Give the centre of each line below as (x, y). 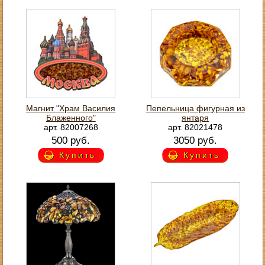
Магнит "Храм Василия (71, 108)
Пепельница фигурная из (195, 108)
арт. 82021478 (195, 127)
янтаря (195, 117)
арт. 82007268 (71, 127)
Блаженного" (71, 117)
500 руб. (71, 140)
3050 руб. (195, 140)
